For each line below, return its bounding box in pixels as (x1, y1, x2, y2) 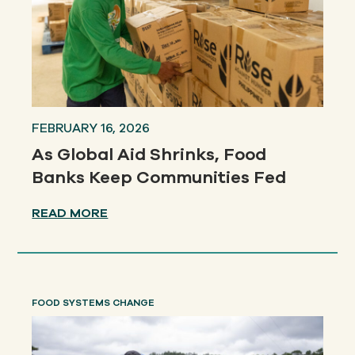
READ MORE (32, 204, 109, 223)
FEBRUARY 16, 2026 (32, 120, 151, 138)
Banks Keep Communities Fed (32, 166, 287, 190)
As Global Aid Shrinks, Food (32, 143, 267, 167)
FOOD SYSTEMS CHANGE (32, 296, 155, 310)
